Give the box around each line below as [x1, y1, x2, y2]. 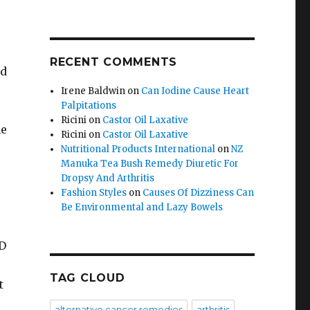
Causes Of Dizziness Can [143, 187, 255, 199]
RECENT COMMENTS [49, 55, 178, 69]
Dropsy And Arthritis [61, 172, 155, 185]
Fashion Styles [61, 187, 127, 199]
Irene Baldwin [61, 85, 126, 98]
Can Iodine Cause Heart [141, 85, 250, 98]
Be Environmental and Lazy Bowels [61, 201, 224, 214]
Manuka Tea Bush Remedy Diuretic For [61, 158, 239, 170]
